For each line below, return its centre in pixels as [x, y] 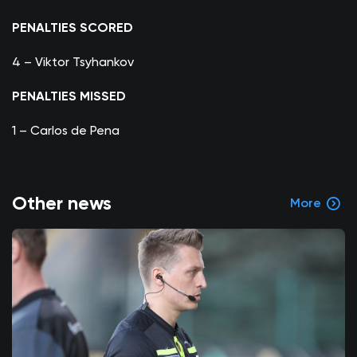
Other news [62, 202]
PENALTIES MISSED [69, 96]
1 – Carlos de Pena [66, 130]
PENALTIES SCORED [73, 27]
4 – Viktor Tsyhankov [73, 61]
